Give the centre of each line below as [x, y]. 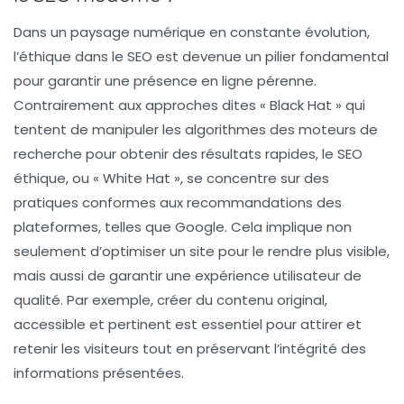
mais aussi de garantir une [104, 276]
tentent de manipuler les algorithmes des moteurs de [196, 130]
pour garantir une [73, 81]
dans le [99, 57]
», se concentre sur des [250, 179]
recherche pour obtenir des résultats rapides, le [175, 154]
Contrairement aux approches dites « [142, 106]
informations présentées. [99, 373]
